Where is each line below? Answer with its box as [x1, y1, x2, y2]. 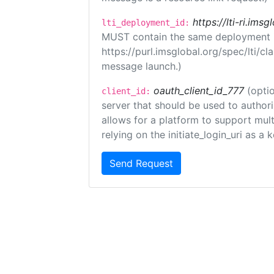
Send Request [109, 157, 173, 169]
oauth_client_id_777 [154, 84, 244, 97]
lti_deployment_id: [102, 18, 190, 28]
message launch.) [102, 60, 182, 72]
